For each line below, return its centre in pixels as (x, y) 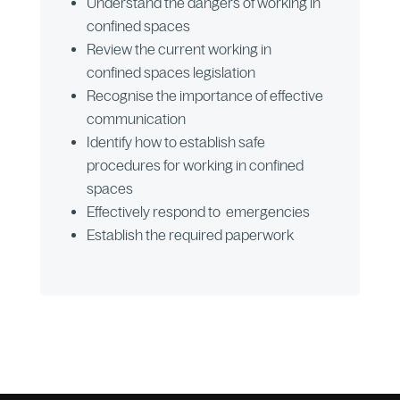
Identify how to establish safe (175, 142)
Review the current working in (179, 50)
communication (136, 119)
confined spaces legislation (171, 73)
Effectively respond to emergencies (198, 212)
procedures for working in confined (195, 166)
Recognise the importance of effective (204, 96)
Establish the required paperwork (190, 235)
